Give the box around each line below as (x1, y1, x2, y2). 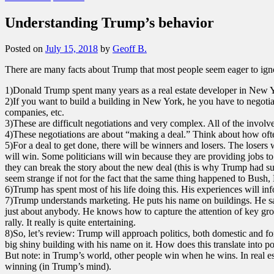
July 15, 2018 (45, 43, 98, 54)
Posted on (5, 43, 45, 54)
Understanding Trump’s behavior (5, 14, 214, 31)
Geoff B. (113, 43, 147, 54)
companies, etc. (5, 106, 64, 117)
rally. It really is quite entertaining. (5, 217, 136, 228)
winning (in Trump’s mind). (5, 261, 111, 272)
